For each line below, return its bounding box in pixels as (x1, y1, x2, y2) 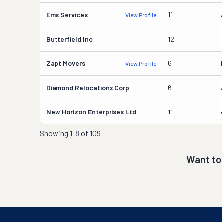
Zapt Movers (46, 59, 85, 67)
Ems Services (46, 10, 88, 19)
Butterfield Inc (46, 35, 93, 43)
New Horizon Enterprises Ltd (46, 108, 136, 116)
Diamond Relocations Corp (46, 83, 129, 92)
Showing (40, 128, 70, 138)
